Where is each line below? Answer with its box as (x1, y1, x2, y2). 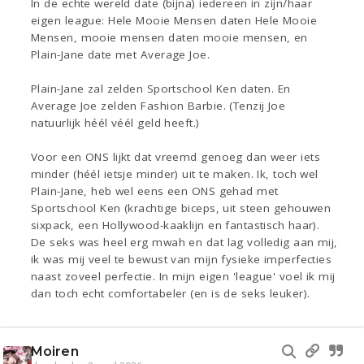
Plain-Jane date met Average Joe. (31, 47, 210, 63)
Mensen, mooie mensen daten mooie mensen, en (31, 30, 308, 45)
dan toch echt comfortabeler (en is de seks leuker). (31, 286, 310, 301)
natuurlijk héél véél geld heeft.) (31, 115, 200, 131)
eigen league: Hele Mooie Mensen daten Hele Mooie (31, 13, 318, 28)
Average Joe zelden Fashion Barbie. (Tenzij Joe (31, 98, 286, 114)
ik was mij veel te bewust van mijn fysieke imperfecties (31, 252, 332, 267)
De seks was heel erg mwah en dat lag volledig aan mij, (31, 235, 338, 250)
